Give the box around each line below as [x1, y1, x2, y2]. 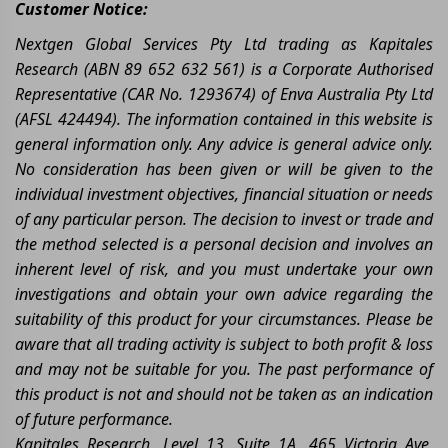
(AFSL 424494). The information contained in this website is [15, 107, 433, 130]
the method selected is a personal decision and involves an [15, 232, 433, 255]
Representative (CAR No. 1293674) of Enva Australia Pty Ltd [15, 82, 433, 105]
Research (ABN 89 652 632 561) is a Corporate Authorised [15, 57, 433, 80]
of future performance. [15, 407, 173, 430]
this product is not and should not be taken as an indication [15, 382, 433, 405]
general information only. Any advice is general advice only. [15, 132, 433, 155]
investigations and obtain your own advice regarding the [15, 282, 433, 305]
